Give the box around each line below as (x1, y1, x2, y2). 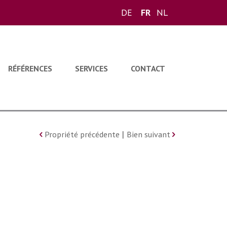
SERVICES (75, 63, 108, 73)
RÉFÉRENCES (8, 63, 52, 73)
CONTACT (131, 63, 165, 73)
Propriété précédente (43, 129, 122, 139)
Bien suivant (127, 129, 172, 139)
